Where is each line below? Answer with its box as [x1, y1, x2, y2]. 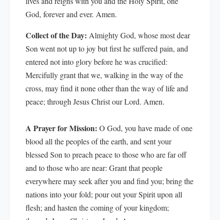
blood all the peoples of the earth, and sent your [26, 136, 171, 146]
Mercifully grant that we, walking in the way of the [26, 70, 183, 80]
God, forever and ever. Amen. [26, 9, 117, 19]
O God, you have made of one [97, 123, 192, 133]
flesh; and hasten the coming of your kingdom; [26, 202, 169, 213]
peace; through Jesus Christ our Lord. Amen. [26, 96, 165, 107]
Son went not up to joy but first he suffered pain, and [26, 43, 188, 54]
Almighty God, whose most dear [89, 30, 190, 40]
